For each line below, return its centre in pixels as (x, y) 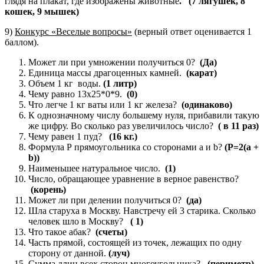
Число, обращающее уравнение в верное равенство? (133, 179)
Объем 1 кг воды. (66, 83)
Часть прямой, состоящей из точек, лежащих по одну (135, 242)
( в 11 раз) (238, 126)
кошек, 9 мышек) (42, 11)
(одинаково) (207, 104)
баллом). (22, 42)
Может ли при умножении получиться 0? (114, 62)
